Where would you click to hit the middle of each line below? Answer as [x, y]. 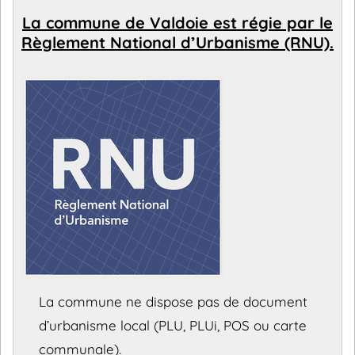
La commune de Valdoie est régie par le [177, 23]
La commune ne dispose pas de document [173, 302]
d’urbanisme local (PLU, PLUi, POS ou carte [173, 325]
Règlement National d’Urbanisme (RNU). [177, 42]
